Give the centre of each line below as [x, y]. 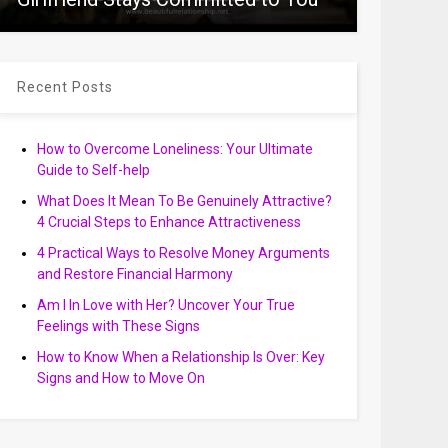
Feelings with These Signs [118, 326]
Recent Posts [64, 87]
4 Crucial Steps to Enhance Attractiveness [168, 222]
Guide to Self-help [93, 170]
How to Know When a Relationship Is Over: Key [180, 357]
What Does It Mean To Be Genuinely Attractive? [184, 201]
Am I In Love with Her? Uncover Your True [165, 305]
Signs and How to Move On [120, 378]
